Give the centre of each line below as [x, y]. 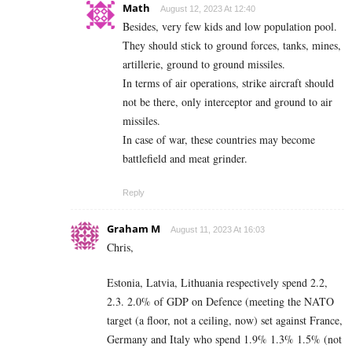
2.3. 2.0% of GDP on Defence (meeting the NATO [220, 301]
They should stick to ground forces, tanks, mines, [232, 45]
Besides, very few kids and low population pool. [230, 26]
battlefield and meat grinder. [185, 158]
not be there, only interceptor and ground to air [227, 101]
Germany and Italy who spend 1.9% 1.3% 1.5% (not [224, 339]
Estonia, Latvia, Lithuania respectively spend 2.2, [217, 282]
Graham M [134, 228]
